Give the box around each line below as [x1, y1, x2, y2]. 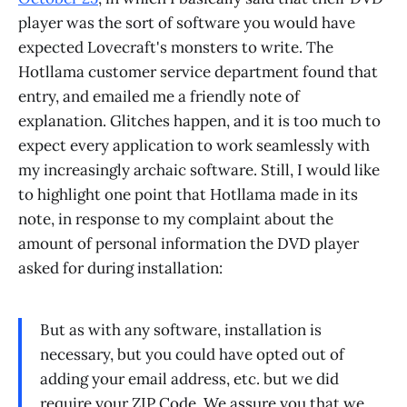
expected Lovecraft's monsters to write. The [18, 37, 333, 58]
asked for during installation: [18, 258, 223, 279]
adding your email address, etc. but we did [40, 369, 339, 390]
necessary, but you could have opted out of [40, 344, 344, 365]
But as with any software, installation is [40, 320, 322, 341]
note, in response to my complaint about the [18, 209, 333, 230]
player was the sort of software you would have [18, 13, 355, 34]
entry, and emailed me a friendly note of [18, 86, 300, 107]
